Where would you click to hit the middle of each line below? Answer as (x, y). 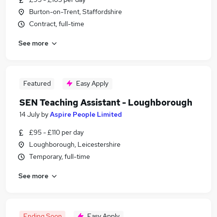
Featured (37, 83)
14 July (30, 114)
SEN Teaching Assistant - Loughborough (106, 102)
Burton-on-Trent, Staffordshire (76, 12)
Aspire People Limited (86, 114)
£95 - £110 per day (56, 132)
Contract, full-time (57, 24)
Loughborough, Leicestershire (75, 144)
